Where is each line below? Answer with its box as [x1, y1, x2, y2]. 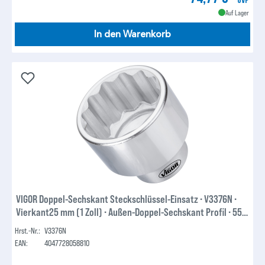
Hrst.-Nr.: [15, 225, 41, 235]
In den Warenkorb [94, 28, 171, 41]
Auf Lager [225, 8, 249, 17]
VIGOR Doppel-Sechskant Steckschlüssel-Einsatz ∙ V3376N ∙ [16, 192, 237, 205]
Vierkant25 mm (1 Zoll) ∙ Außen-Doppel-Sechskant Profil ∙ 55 [16, 205, 243, 218]
